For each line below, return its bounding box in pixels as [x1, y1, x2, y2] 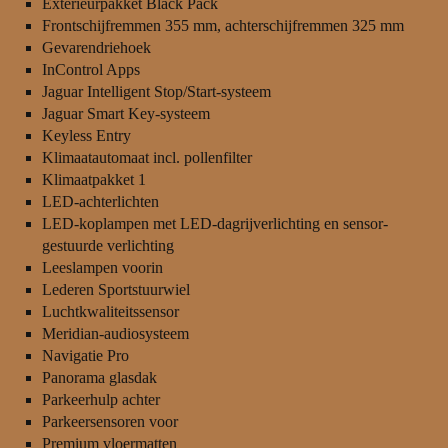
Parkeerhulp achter [41, 391, 160, 409]
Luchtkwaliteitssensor [41, 303, 179, 321]
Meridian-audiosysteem [41, 325, 189, 343]
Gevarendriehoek [41, 39, 151, 57]
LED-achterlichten [41, 193, 159, 211]
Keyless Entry [41, 127, 131, 145]
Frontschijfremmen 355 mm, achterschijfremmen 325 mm [41, 17, 404, 35]
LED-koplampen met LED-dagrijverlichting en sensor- [41, 215, 388, 233]
